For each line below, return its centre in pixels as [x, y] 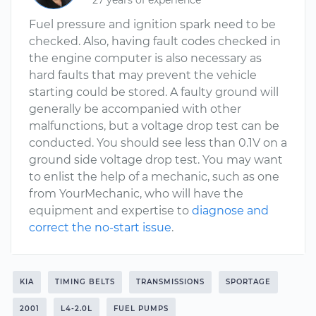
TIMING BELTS [85, 282]
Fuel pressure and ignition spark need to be [152, 24]
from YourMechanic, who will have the [136, 194]
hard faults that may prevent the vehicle [143, 75]
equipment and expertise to [110, 211]
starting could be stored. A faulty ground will [154, 92]
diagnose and [230, 211]
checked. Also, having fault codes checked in [155, 41]
